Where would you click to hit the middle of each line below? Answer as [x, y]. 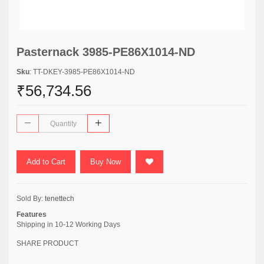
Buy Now [105, 162]
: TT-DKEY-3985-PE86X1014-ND [82, 72]
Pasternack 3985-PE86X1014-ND [106, 52]
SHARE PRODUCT [47, 243]
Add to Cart [46, 162]
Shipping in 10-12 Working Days [68, 225]
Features [32, 214]
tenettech [60, 199]
